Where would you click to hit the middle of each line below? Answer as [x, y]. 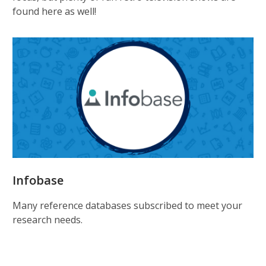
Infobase [38, 180]
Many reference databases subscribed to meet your [127, 205]
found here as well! [54, 11]
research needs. [47, 220]
